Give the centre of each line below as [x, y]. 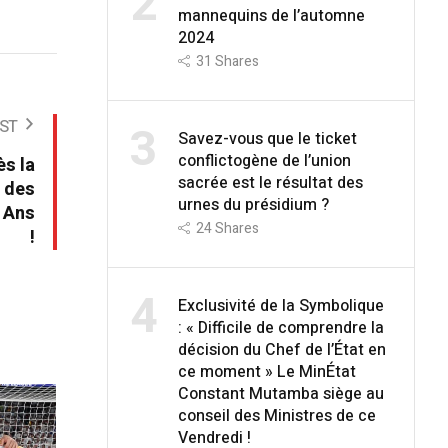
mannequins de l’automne [271, 15]
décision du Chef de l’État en [281, 349]
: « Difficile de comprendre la [280, 327]
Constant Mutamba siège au [280, 393]
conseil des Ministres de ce [276, 415]
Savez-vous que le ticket [267, 138]
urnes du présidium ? [253, 204]
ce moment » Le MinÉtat [266, 371]
